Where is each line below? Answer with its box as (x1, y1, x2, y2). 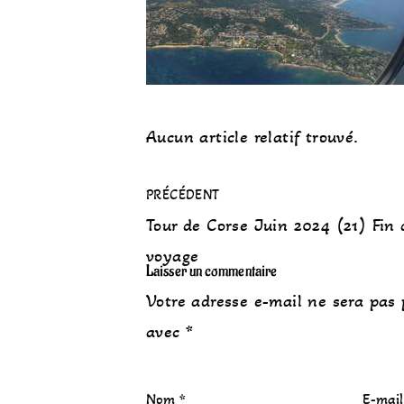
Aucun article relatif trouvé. (146, 126, 359, 148)
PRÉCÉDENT (146, 186, 220, 203)
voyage (146, 245, 199, 267)
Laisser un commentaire (146, 262, 278, 281)
